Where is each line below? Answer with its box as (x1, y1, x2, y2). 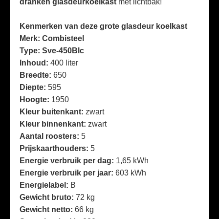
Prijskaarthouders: (20, 144, 90, 153)
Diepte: (20, 83, 48, 91)
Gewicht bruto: (20, 193, 76, 201)
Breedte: (20, 71, 53, 79)
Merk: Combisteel (20, 34, 84, 43)
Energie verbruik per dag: (20, 156, 116, 165)
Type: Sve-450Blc (20, 46, 84, 55)
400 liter (50, 59, 78, 67)
